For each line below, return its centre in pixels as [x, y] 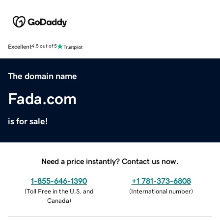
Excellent [20, 46]
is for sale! [28, 121]
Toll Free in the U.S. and [60, 191]
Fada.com [42, 98]
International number [161, 191]
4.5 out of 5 [44, 46]
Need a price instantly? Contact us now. [110, 161]
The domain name [42, 76]
